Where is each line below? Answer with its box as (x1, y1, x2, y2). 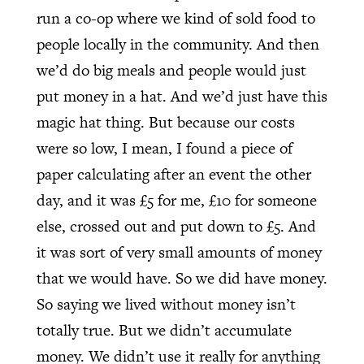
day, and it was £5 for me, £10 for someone (36, 189, 317, 212)
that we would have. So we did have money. (36, 267, 327, 290)
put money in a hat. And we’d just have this (36, 85, 327, 108)
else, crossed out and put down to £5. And (36, 215, 316, 238)
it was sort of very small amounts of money (36, 241, 322, 264)
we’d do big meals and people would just (36, 59, 306, 82)
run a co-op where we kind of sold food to (36, 7, 315, 30)
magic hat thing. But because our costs (36, 111, 295, 134)
